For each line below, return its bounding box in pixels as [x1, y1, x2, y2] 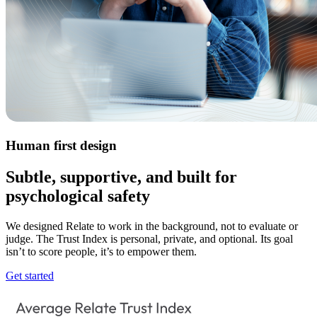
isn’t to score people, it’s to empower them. [6, 245, 197, 258]
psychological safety [6, 186, 150, 205]
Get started [6, 269, 54, 282]
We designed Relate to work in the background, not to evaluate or [6, 219, 298, 232]
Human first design [6, 137, 117, 153]
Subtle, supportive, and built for [6, 167, 237, 186]
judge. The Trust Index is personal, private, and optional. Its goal [6, 232, 293, 245]
